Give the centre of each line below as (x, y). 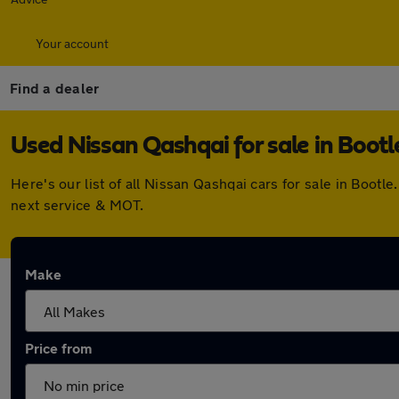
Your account (72, 43)
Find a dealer (55, 88)
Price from (58, 348)
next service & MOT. (77, 204)
